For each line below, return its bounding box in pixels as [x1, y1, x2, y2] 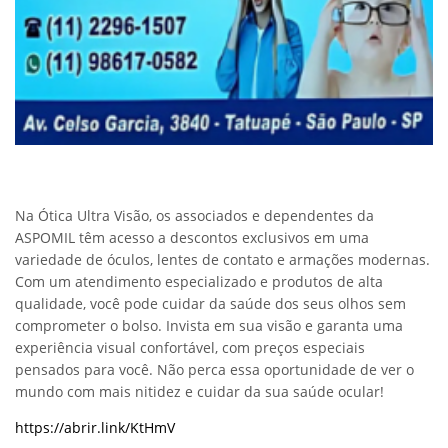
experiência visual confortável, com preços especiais [15, 338, 365, 358]
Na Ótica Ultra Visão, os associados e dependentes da [15, 206, 374, 226]
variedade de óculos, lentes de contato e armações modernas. [15, 250, 430, 270]
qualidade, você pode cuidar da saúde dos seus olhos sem [15, 294, 406, 314]
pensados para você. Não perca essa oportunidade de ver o [15, 360, 414, 380]
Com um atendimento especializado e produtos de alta [15, 272, 383, 292]
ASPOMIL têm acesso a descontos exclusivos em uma [15, 228, 369, 248]
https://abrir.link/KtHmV [15, 418, 175, 438]
